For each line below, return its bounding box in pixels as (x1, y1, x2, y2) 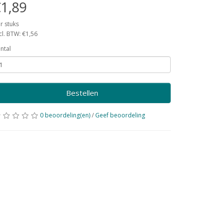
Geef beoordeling (95, 111, 145, 119)
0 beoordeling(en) (40, 111, 90, 119)
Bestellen (66, 88, 98, 98)
